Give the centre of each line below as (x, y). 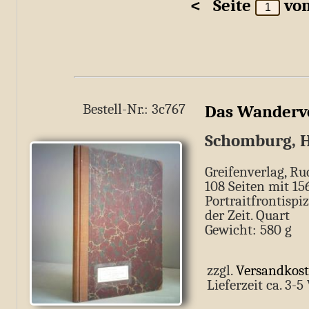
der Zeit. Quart (247, 216)
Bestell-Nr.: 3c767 (134, 109)
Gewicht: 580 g (248, 230)
